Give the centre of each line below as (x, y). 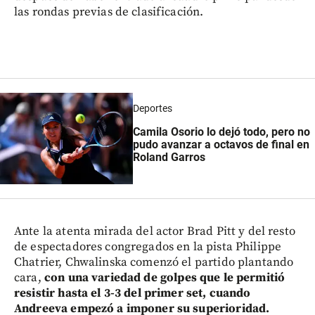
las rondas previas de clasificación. (109, 12)
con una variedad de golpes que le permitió (165, 278)
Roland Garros (169, 157)
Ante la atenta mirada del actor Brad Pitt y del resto (155, 232)
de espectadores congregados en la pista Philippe (148, 247)
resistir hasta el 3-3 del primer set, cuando (133, 294)
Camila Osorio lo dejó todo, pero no (221, 132)
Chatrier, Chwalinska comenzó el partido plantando (154, 263)
